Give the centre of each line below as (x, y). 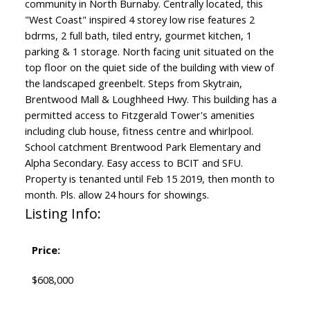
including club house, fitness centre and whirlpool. (139, 131)
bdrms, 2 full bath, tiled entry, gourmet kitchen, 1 (138, 36)
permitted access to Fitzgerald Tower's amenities (139, 115)
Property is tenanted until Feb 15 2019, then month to (149, 179)
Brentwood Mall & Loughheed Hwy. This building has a (151, 99)
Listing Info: (63, 214)
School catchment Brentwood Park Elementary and (143, 147)
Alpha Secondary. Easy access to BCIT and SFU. (134, 163)
